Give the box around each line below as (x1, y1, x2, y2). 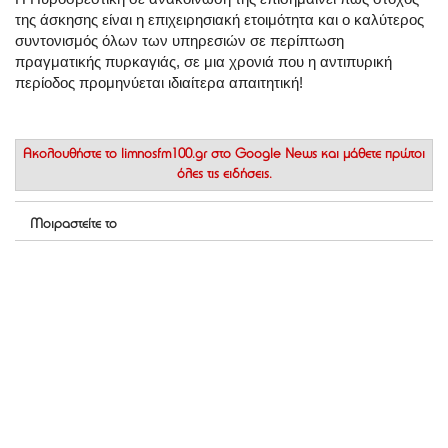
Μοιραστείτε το (30, 218, 117, 233)
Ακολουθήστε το (23, 148, 121, 163)
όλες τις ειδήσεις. (176, 168, 272, 183)
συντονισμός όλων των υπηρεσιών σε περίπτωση (15, 32, 344, 50)
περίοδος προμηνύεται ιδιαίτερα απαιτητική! (15, 74, 303, 92)
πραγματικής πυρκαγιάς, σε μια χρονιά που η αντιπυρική (15, 53, 392, 71)
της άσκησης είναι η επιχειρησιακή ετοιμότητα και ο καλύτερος (15, 11, 424, 29)
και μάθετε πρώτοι (317, 148, 425, 163)
